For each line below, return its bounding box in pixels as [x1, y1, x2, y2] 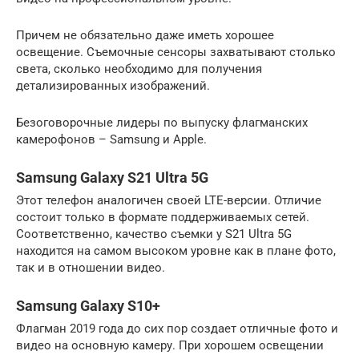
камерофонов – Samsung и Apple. [16, 131, 207, 147]
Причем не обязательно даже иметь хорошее [16, 27, 274, 42]
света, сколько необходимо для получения [16, 61, 262, 76]
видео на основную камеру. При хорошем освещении [16, 337, 324, 353]
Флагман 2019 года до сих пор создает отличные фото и [16, 321, 338, 336]
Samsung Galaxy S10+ [16, 296, 160, 314]
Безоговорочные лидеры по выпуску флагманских [16, 115, 308, 130]
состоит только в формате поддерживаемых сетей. [16, 209, 309, 224]
